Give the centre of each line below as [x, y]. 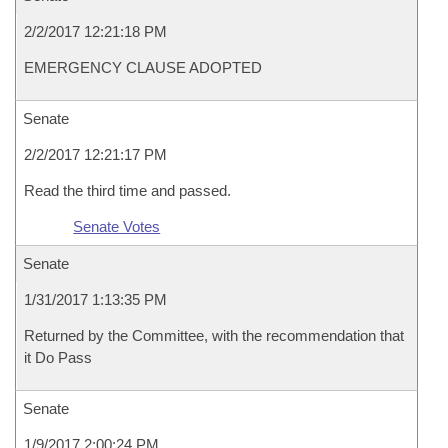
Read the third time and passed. [127, 190]
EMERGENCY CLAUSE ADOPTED [143, 67]
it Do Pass [58, 357]
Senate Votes [117, 226]
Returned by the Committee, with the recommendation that [214, 335]
